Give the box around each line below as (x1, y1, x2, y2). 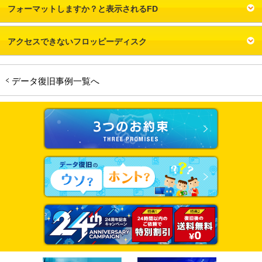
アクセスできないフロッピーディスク (8, 37, 147, 46)
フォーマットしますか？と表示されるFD (8, 4, 158, 13)
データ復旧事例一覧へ (12, 76, 99, 86)
